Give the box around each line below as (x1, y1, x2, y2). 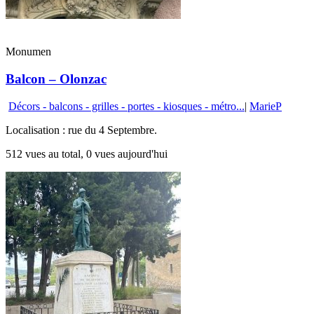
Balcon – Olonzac (6, 71, 107, 86)
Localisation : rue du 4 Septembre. (6, 123, 157, 136)
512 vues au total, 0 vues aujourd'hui (6, 147, 168, 160)
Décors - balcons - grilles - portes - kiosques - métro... (8, 100, 245, 112)
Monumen (6, 46, 51, 58)
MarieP (250, 100, 282, 112)
